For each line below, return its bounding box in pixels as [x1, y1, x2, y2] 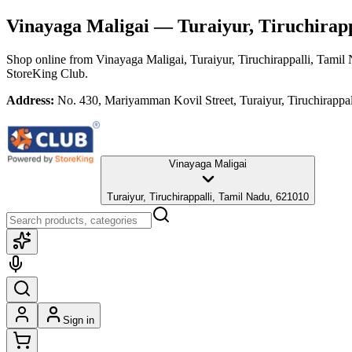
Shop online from [6, 52, 96, 66]
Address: [6, 93, 54, 107]
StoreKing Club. [6, 66, 88, 80]
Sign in [63, 313, 94, 326]
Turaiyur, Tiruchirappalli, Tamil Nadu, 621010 [107, 190, 309, 203]
